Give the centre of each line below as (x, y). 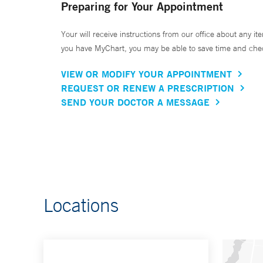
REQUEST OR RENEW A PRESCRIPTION (148, 88)
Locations (81, 205)
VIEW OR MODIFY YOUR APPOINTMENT (146, 74)
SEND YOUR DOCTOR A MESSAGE (135, 102)
